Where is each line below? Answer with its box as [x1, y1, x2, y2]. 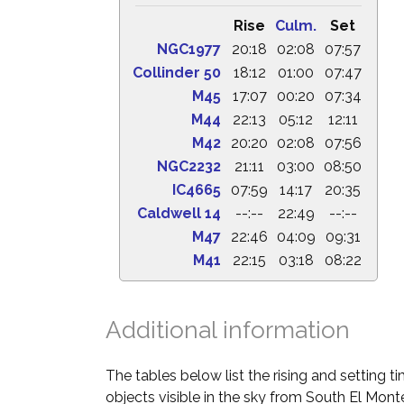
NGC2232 [157, 158, 221, 175]
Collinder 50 [133, 64, 221, 81]
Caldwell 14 [137, 205, 221, 222]
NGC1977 [157, 41, 221, 58]
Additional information [106, 317, 350, 344]
